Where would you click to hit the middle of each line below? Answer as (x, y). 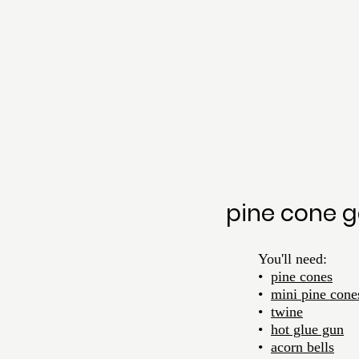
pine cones (302, 276)
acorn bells (303, 347)
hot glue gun (307, 329)
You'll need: (292, 259)
